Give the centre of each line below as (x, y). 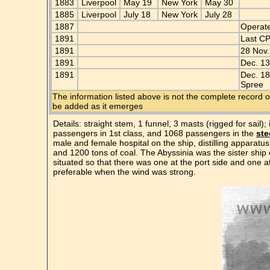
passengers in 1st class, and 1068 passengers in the (155, 133)
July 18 (137, 14)
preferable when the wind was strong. (124, 172)
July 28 (218, 14)
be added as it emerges (98, 106)
